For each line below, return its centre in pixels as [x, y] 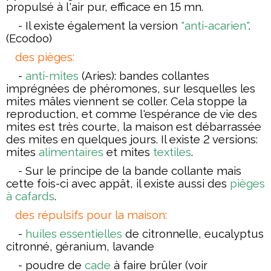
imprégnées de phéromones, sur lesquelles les [131, 88]
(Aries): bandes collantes [144, 76]
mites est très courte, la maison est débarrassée [134, 126]
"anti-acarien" [215, 25]
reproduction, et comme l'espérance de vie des [132, 114]
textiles [171, 152]
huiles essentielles [74, 233]
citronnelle [170, 233]
